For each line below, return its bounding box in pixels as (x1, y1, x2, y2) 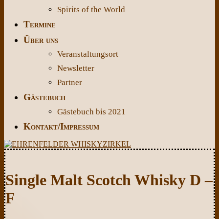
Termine (23, 19, 56, 30)
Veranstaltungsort (57, 49, 118, 59)
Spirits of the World (57, 4, 125, 14)
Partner (57, 77, 82, 87)
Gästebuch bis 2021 (57, 107, 126, 116)
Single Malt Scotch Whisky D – (5, 171, 213, 189)
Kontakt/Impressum (23, 121, 99, 132)
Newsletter (57, 64, 94, 73)
